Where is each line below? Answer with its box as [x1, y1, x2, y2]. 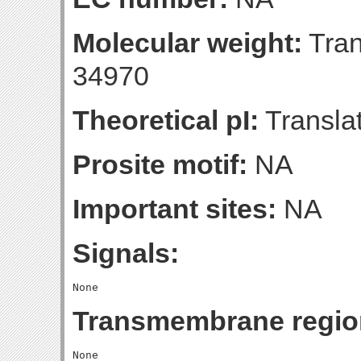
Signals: [73, 238, 179, 268]
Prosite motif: [73, 149, 247, 180]
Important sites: [73, 193, 276, 224]
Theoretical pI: [73, 105, 259, 135]
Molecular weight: [73, 27, 302, 58]
